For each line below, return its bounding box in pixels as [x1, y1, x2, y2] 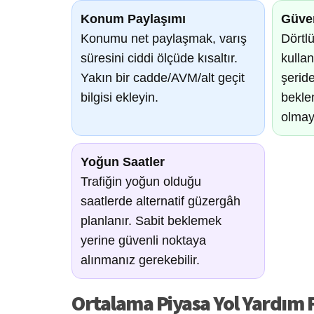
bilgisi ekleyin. [81, 90, 158, 104]
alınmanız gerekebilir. [81, 252, 200, 267]
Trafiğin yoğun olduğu [81, 174, 201, 189]
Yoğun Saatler [81, 154, 165, 169]
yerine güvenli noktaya [81, 233, 206, 247]
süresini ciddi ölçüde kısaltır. [81, 50, 238, 65]
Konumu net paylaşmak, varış [81, 31, 247, 46]
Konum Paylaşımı [81, 11, 186, 26]
